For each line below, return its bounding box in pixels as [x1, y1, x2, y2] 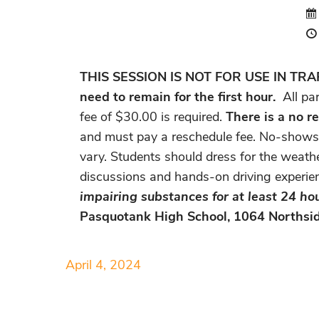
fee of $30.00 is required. [80, 108, 226, 126]
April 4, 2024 [66, 256, 141, 274]
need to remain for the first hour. [80, 88, 279, 106]
